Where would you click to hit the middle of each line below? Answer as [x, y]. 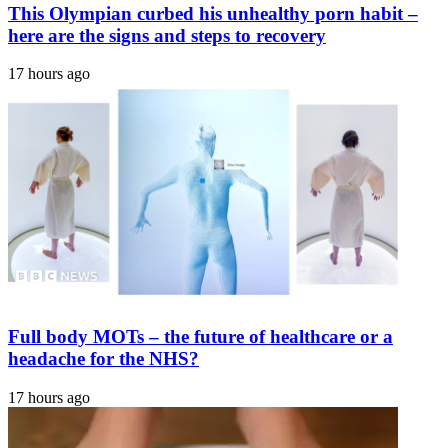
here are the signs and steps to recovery [167, 35]
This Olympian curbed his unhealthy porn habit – [213, 13]
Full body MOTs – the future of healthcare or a [200, 337]
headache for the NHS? [103, 359]
